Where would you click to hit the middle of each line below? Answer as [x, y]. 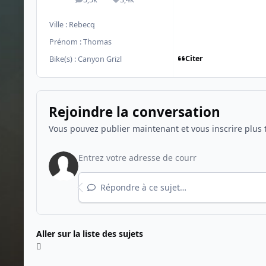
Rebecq [82, 24]
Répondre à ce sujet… [142, 188]
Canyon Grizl [100, 59]
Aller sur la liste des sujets [90, 233]
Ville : [59, 24]
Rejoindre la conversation [134, 112]
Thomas [97, 42]
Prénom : [66, 42]
